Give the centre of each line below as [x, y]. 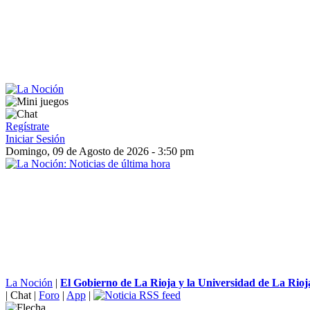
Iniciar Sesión [35, 139]
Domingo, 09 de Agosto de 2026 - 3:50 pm [100, 151]
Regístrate [27, 126]
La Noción [29, 283]
